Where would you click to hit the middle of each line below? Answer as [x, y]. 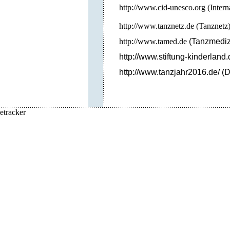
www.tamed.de [162, 41]
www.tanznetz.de [166, 26]
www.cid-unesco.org [171, 7]
